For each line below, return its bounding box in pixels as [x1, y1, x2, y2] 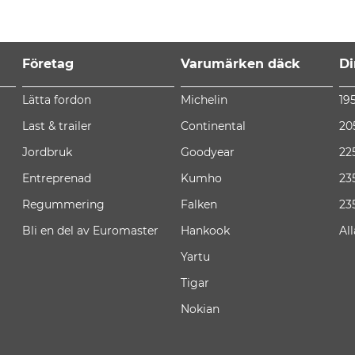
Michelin [181, 93, 227, 108]
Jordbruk [22, 145, 72, 160]
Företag [22, 56, 74, 72]
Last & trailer [22, 119, 92, 134]
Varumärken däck [181, 56, 300, 72]
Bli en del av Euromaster [22, 223, 158, 239]
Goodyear [181, 145, 235, 160]
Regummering [22, 197, 105, 212]
